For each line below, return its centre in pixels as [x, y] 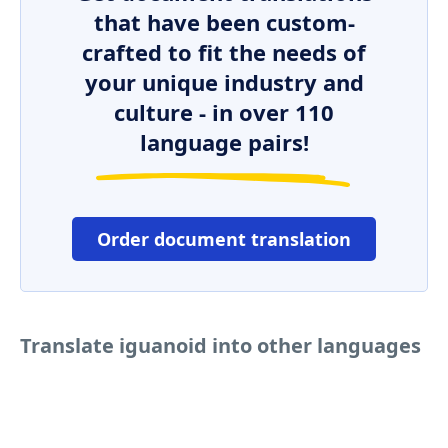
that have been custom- [224, 22]
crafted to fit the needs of [224, 52]
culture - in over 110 [224, 112]
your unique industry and [224, 82]
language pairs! [224, 142]
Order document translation [224, 239]
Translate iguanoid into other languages [220, 345]
